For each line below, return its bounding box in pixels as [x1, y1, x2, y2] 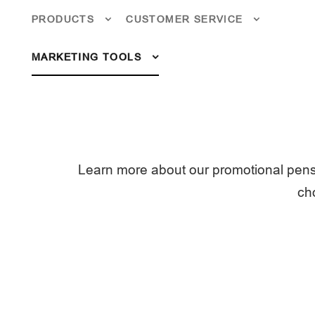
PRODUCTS [32, 13, 95, 25]
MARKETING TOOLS [32, 51, 141, 63]
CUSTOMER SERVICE [126, 13, 243, 25]
